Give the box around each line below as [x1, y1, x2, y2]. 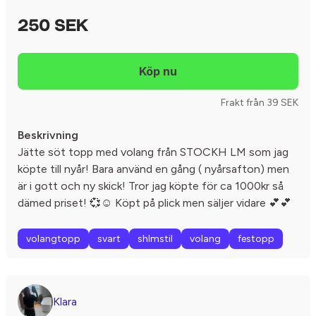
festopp [238, 233, 274, 245]
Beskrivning [18, 128, 78, 142]
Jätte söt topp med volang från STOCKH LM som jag [18, 145, 288, 159]
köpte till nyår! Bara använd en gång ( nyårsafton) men [18, 162, 289, 176]
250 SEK [18, 18, 88, 35]
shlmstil [138, 233, 173, 245]
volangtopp [26, 233, 80, 245]
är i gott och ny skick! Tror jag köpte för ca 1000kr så [18, 179, 284, 193]
